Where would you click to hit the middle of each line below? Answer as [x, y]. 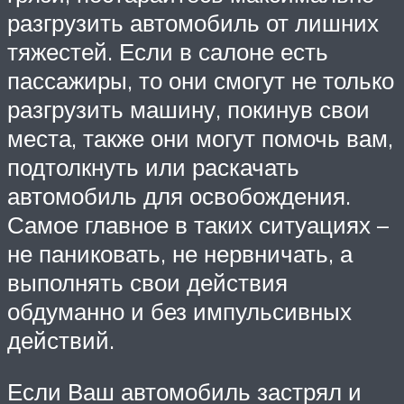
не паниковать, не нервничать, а [180, 253]
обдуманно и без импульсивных [179, 311]
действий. [61, 340]
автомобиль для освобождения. [179, 195]
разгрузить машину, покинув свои [188, 109]
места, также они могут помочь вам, [200, 138]
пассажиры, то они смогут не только [201, 80]
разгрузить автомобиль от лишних [193, 22]
